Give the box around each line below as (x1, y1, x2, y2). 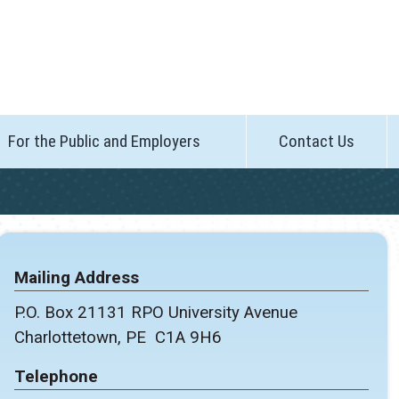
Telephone (14, 366, 99, 387)
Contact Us (278, 131, 354, 151)
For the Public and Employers (7, 131, 200, 151)
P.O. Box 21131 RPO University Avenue (14, 303, 298, 323)
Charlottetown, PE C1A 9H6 (14, 328, 223, 348)
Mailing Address (14, 267, 140, 288)
